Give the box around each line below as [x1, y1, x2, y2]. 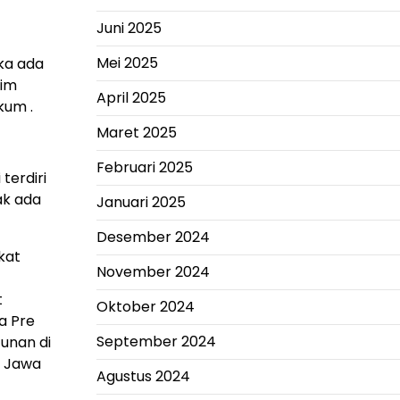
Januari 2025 [96, 192, 186, 212]
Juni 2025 [96, 18, 162, 38]
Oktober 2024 [96, 296, 195, 317]
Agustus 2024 [96, 366, 190, 387]
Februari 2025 [96, 157, 193, 178]
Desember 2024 [96, 227, 210, 247]
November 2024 [96, 262, 210, 282]
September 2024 [96, 331, 216, 352]
